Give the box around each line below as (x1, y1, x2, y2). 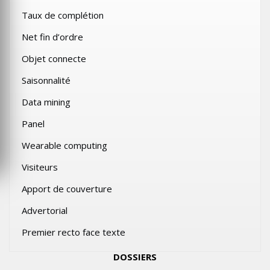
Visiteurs (22, 161, 58, 173)
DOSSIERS (113, 251, 157, 263)
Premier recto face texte (22, 226, 125, 238)
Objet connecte (22, 52, 86, 64)
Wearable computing (22, 139, 107, 151)
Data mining (22, 96, 71, 108)
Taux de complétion (22, 9, 104, 21)
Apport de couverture (22, 183, 112, 195)
